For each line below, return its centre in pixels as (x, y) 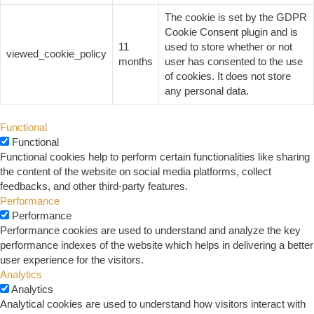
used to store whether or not (228, 47)
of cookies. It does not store (228, 77)
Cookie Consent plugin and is (231, 33)
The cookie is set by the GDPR (236, 18)
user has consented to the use (234, 62)
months (136, 62)
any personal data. (207, 91)
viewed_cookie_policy (56, 54)
